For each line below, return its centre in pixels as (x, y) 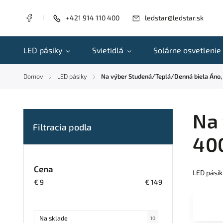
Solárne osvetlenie (187, 50)
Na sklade (54, 218)
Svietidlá (108, 50)
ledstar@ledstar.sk (174, 17)
